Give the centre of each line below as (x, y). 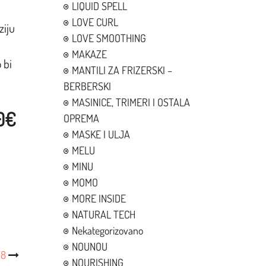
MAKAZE (90, 54)
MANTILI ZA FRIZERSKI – (122, 70)
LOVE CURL (95, 22)
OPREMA (82, 118)
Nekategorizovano (108, 230)
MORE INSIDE (99, 198)
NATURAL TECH (104, 214)
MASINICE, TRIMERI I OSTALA (131, 102)
